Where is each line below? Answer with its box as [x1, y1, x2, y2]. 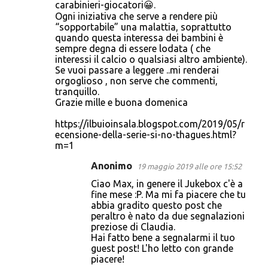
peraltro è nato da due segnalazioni [91, 211, 245, 221]
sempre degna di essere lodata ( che [55, 43, 211, 54]
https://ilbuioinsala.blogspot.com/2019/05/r [55, 118, 245, 129]
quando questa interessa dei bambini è [55, 32, 223, 43]
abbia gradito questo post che [91, 200, 222, 211]
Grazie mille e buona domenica [55, 97, 188, 108]
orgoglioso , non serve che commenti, [55, 75, 218, 86]
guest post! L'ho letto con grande [91, 243, 233, 254]
